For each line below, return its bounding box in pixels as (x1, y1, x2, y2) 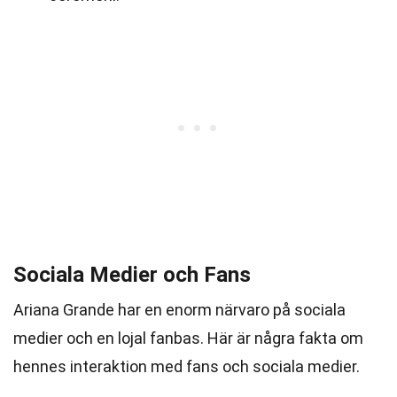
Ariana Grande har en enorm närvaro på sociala (13, 300, 346, 319)
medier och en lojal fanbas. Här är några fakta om (13, 329, 363, 347)
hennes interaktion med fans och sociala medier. (13, 357, 360, 376)
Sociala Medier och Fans (13, 262, 251, 287)
